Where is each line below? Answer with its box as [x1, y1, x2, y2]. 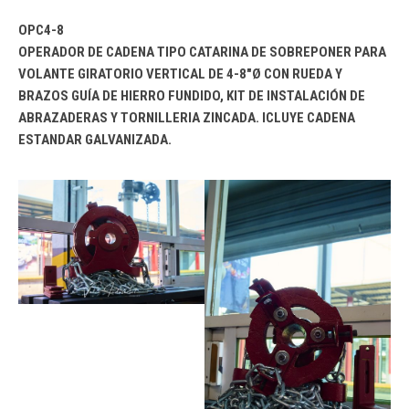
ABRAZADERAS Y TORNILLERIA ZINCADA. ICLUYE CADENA [18, 110, 355, 126]
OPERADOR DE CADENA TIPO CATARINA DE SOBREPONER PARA [18, 44, 386, 60]
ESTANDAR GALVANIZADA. [18, 131, 172, 148]
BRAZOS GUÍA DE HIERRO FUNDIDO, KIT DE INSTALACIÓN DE [18, 88, 365, 104]
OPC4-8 [18, 22, 64, 38]
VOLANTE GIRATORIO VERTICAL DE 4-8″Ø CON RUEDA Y [18, 66, 342, 82]
